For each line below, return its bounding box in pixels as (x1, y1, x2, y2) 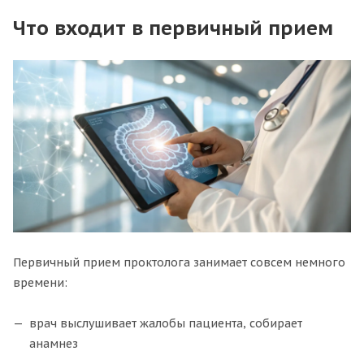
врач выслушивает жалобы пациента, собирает (29, 316, 302, 331)
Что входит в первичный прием (13, 15, 333, 41)
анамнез (29, 336, 78, 352)
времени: (13, 275, 67, 291)
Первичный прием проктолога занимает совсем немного (13, 255, 345, 271)
